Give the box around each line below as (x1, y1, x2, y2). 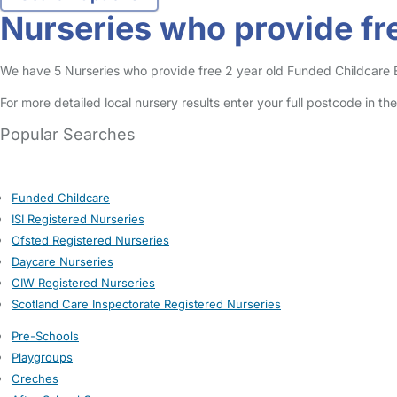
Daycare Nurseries (12, 254, 113, 269)
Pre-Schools (12, 329, 79, 343)
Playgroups (12, 350, 73, 364)
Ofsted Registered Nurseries (12, 233, 169, 247)
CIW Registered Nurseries (12, 276, 155, 290)
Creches (12, 371, 58, 385)
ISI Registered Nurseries (12, 212, 144, 226)
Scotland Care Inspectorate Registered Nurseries (12, 297, 281, 311)
